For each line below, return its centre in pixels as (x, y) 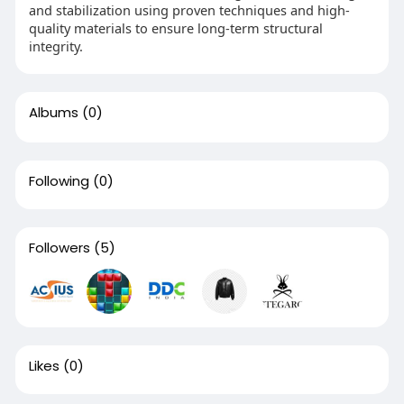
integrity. (55, 46)
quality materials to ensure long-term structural (175, 28)
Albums (53, 112)
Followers (59, 248)
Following (59, 181)
